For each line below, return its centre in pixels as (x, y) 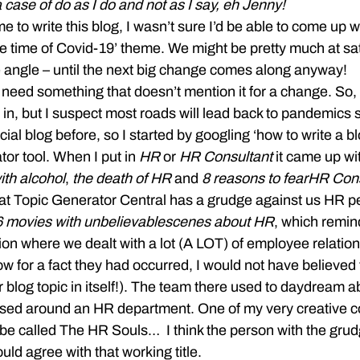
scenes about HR (219, 222)
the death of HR (122, 178)
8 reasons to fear (255, 178)
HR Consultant (226, 157)
